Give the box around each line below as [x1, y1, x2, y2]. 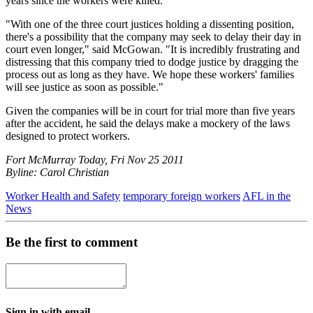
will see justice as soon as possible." [6, 80, 163, 93]
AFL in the [242, 189, 291, 202]
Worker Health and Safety [6, 189, 120, 202]
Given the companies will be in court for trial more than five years [6, 104, 295, 117]
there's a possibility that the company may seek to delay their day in [6, 30, 301, 43]
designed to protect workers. [6, 129, 130, 142]
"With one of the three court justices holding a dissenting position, [6, 17, 294, 30]
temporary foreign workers [123, 189, 240, 202]
